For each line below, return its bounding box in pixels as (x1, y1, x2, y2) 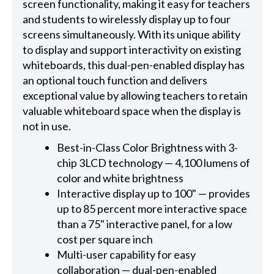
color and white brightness (57, 171, 184, 185)
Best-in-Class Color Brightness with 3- (57, 141, 239, 155)
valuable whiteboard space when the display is (22, 104, 241, 118)
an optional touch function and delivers (22, 73, 207, 87)
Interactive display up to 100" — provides (57, 187, 251, 201)
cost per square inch (57, 232, 154, 246)
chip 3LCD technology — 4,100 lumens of (57, 156, 251, 170)
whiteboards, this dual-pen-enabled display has (22, 58, 245, 72)
